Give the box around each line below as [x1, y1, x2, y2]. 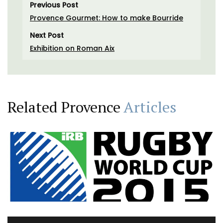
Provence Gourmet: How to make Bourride [30, 12, 183, 23]
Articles [123, 97, 176, 117]
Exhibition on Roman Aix [30, 43, 114, 53]
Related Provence [7, 97, 123, 117]
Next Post [30, 30, 64, 40]
